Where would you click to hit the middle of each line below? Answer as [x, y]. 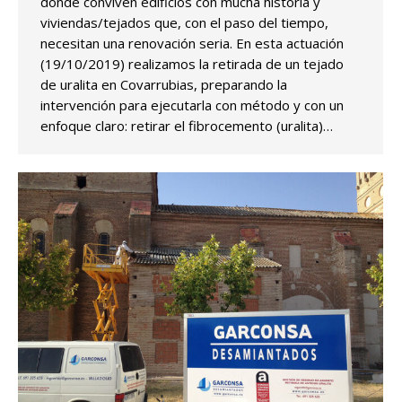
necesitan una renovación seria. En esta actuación [192, 43]
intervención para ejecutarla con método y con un [192, 105]
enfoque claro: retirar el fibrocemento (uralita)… [187, 125]
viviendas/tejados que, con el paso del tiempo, [184, 22]
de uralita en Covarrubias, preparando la [164, 84]
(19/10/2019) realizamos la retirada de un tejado [192, 63]
